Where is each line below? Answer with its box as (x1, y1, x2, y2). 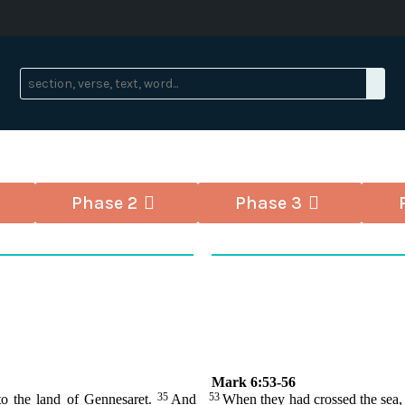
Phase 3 (234, 193, 302, 214)
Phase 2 (71, 193, 138, 214)
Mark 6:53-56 (212, 374, 297, 391)
